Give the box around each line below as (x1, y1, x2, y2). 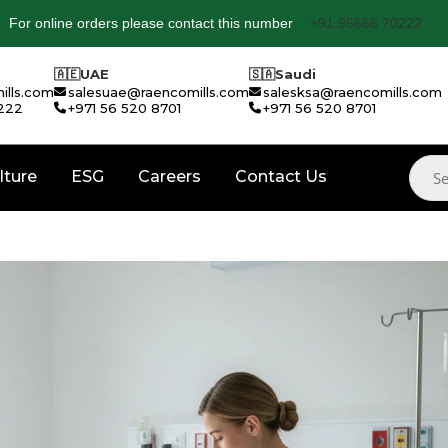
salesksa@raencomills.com (263, 84, 443, 101)
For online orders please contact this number (8, 15, 293, 32)
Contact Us (235, 166, 327, 186)
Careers (138, 166, 201, 186)
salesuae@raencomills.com (68, 84, 250, 101)
